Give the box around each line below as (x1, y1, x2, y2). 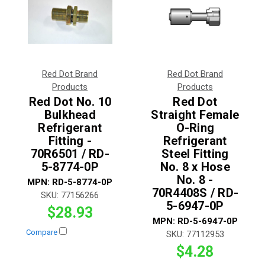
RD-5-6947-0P (177, 215, 238, 227)
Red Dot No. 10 (28, 94, 111, 109)
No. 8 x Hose (160, 159, 230, 174)
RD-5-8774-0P (52, 176, 113, 188)
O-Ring (176, 120, 214, 135)
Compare (25, 227, 59, 237)
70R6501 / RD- (30, 146, 109, 161)
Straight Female (151, 107, 240, 122)
